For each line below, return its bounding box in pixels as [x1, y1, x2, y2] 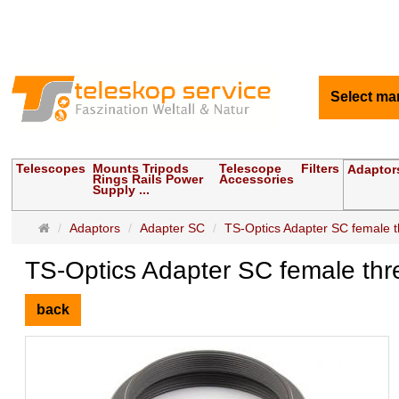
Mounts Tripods [93, 161, 190, 176]
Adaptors [69, 221, 121, 236]
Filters [301, 161, 340, 176]
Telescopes [16, 161, 86, 176]
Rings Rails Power [93, 172, 204, 187]
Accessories [219, 172, 295, 187]
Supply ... [93, 183, 151, 198]
